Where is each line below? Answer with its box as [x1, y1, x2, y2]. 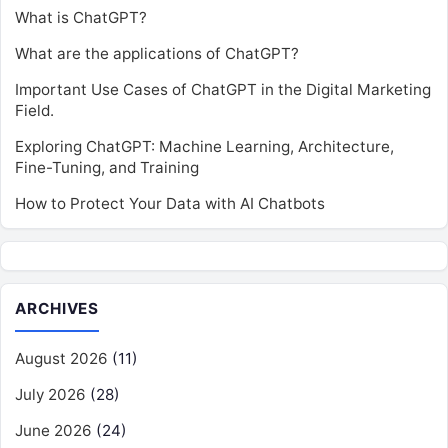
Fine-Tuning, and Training [15, 157, 199, 177]
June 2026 [15, 420, 92, 440]
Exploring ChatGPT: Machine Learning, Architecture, [15, 136, 394, 156]
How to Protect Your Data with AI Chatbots [15, 193, 325, 213]
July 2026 [15, 384, 86, 404]
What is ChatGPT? [15, 7, 147, 27]
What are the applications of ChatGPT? [15, 43, 299, 63]
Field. [15, 100, 54, 120]
